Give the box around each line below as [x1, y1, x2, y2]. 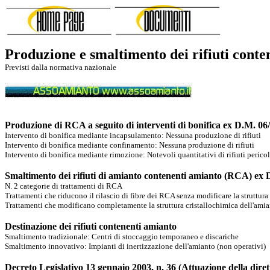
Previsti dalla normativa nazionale [5, 63, 116, 72]
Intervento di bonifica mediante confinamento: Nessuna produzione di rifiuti [5, 140, 254, 149]
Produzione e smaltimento [5, 46, 170, 62]
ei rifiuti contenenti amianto [64, 221, 177, 231]
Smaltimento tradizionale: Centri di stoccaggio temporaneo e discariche [5, 232, 239, 241]
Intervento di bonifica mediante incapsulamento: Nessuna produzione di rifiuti [5, 131, 261, 140]
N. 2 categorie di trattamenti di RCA [5, 181, 122, 190]
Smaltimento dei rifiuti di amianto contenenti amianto [5, 171, 222, 181]
